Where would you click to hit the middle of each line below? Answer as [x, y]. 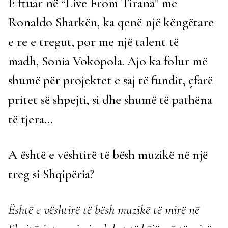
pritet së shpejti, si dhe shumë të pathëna [110, 99]
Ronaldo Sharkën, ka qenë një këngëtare [111, 22]
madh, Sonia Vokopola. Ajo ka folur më [108, 61]
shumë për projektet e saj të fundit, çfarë [110, 80]
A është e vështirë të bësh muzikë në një [108, 154]
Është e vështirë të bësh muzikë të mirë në [104, 209]
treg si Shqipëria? [51, 174]
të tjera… [30, 119]
